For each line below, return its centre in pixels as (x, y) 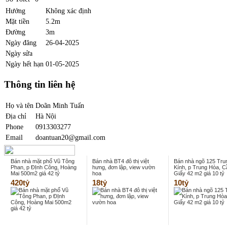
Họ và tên (20, 105)
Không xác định (68, 10)
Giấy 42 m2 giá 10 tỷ (199, 173)
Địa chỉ (16, 116)
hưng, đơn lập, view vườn (124, 167)
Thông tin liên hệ (40, 85)
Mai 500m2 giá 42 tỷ (35, 173)
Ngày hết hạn (25, 64)
